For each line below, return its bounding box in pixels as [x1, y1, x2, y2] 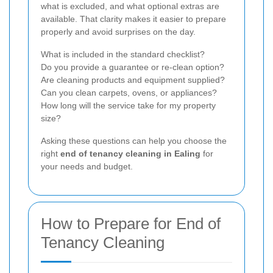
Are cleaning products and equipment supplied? [41, 74, 225, 85]
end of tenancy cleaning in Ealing [60, 148, 200, 158]
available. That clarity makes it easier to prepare [41, 13, 226, 24]
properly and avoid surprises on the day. [41, 26, 196, 37]
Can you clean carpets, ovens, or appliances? [41, 87, 217, 97]
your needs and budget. [41, 161, 133, 171]
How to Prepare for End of [41, 214, 221, 233]
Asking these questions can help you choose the [41, 135, 227, 146]
